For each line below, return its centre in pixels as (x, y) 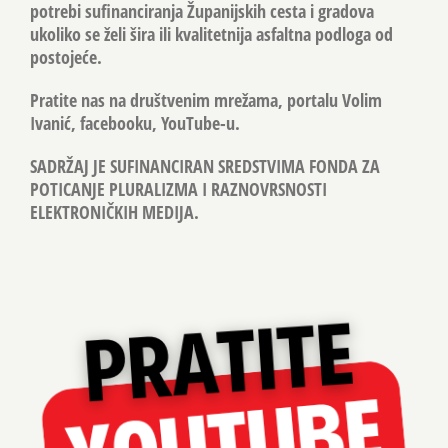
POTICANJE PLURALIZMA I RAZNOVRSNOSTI (178, 189)
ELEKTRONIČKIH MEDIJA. (114, 212)
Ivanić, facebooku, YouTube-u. (135, 123)
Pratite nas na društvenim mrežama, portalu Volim (206, 100)
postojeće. (66, 57)
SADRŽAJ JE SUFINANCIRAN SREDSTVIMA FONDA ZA (205, 166)
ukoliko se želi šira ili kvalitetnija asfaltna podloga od (211, 34)
